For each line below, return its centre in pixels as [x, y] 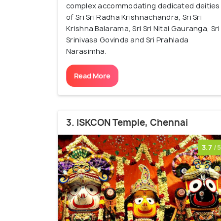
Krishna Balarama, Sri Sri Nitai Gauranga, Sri [143, 29]
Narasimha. [87, 51]
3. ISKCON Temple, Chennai [127, 123]
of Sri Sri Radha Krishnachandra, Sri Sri [134, 17]
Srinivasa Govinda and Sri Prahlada [128, 40]
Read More [92, 76]
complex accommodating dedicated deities [143, 6]
